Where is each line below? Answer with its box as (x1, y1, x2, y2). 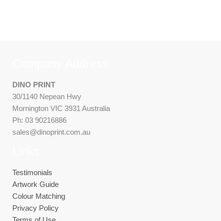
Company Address (12, 56, 108, 70)
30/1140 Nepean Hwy (12, 92, 81, 101)
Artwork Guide (12, 180, 59, 188)
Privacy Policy (12, 203, 59, 212)
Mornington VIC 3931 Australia (12, 104, 110, 112)
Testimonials (12, 168, 52, 177)
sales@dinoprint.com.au (12, 127, 90, 136)
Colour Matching (12, 191, 65, 200)
